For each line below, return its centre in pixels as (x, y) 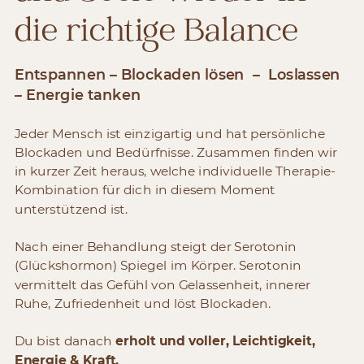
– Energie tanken (78, 95)
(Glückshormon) (66, 266)
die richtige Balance (156, 33)
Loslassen (304, 74)
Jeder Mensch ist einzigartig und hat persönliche (169, 134)
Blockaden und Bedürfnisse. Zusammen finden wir (175, 153)
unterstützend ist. (71, 210)
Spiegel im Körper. (178, 266)
